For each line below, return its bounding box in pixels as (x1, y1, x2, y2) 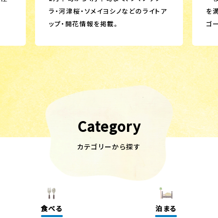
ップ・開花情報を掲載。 (49, 19, 119, 28)
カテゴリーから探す (77, 142, 141, 151)
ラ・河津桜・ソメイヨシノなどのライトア (49, 6, 167, 16)
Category (77, 116, 141, 136)
